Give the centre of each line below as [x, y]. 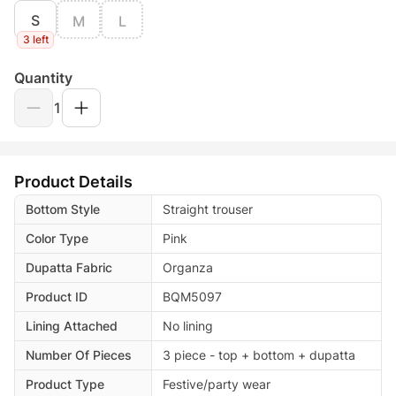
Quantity [43, 78]
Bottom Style [63, 209]
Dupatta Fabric [69, 268]
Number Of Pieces [79, 355]
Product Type [65, 385]
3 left [35, 40]
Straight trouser [208, 209]
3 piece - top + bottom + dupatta [259, 355]
